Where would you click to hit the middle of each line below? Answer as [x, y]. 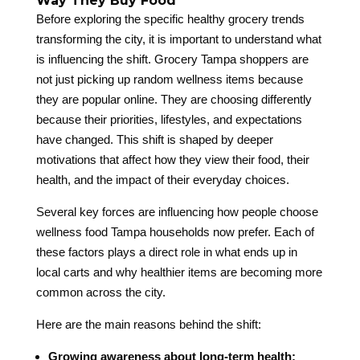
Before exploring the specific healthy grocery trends [170, 19]
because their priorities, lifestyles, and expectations [169, 120]
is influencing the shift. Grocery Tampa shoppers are [172, 59]
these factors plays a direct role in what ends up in [166, 252]
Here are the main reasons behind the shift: [148, 325]
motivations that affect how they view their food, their [172, 160]
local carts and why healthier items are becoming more [179, 272]
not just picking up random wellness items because [169, 80]
